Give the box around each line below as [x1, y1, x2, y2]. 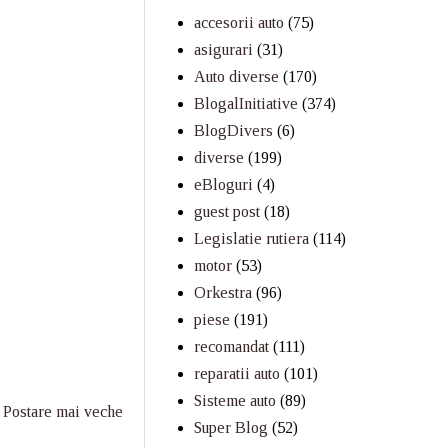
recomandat [194, 338, 269, 355]
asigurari [194, 41, 253, 58]
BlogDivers [194, 122, 273, 139]
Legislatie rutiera [194, 230, 309, 247]
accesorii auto [194, 14, 284, 31]
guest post [194, 203, 260, 220]
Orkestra [194, 284, 252, 301]
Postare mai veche [3, 402, 123, 420]
